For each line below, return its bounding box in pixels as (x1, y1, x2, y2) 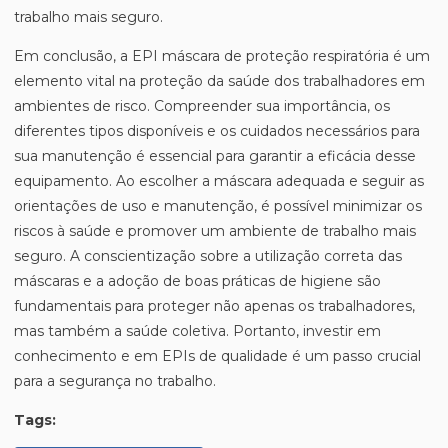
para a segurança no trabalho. (14, 372, 216, 390)
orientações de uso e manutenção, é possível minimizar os (14, 197, 422, 215)
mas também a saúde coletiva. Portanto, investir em (14, 322, 381, 340)
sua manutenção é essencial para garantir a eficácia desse (14, 147, 416, 165)
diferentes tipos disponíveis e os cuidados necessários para (14, 122, 420, 140)
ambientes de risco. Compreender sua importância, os (14, 97, 390, 115)
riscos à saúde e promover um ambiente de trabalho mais (14, 222, 416, 240)
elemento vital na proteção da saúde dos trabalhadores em (14, 72, 425, 90)
